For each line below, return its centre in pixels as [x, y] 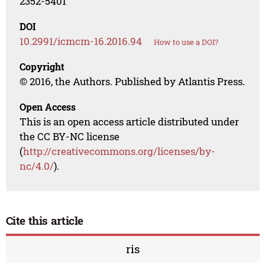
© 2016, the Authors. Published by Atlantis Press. [132, 82]
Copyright [42, 67]
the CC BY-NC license [70, 137]
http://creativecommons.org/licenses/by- [119, 151]
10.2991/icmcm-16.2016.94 [81, 41]
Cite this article [45, 221]
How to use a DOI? [186, 42]
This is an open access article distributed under [130, 122]
